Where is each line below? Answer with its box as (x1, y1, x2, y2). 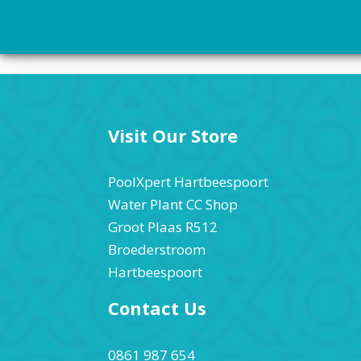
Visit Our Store (108, 122, 239, 147)
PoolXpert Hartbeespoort (108, 172, 269, 191)
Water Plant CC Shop (108, 194, 239, 214)
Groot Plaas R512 (108, 217, 218, 236)
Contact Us (108, 296, 207, 321)
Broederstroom (108, 239, 206, 259)
